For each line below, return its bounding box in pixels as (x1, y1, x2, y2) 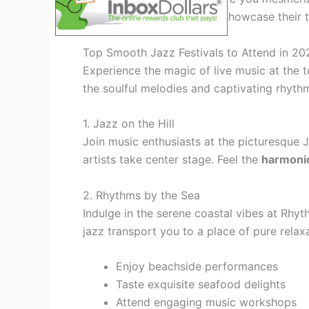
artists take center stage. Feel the (83, 152, 261, 167)
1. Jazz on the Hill (83, 117, 175, 131)
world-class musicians (98, 10, 219, 24)
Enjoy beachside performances (116, 259, 278, 274)
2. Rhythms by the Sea (83, 188, 200, 202)
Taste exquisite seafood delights (116, 277, 286, 292)
